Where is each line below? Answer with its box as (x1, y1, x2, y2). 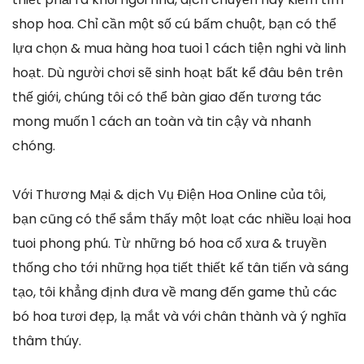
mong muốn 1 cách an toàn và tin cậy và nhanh (12, 112, 311, 132)
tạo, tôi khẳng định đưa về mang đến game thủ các (12, 283, 337, 302)
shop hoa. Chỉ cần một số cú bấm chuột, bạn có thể (12, 15, 336, 34)
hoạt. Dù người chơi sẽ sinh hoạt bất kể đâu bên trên (12, 63, 343, 83)
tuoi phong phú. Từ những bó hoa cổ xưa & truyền (12, 234, 327, 253)
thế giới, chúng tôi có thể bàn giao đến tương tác (12, 88, 322, 107)
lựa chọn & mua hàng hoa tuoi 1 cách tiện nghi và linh (12, 39, 346, 58)
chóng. (12, 136, 55, 156)
